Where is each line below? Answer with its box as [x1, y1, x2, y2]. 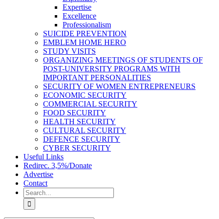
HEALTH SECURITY [43, 117, 116, 126]
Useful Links [23, 153, 64, 161]
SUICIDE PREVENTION [43, 29, 127, 38]
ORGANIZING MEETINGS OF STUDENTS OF [43, 56, 203, 64]
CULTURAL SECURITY [43, 126, 126, 134]
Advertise [23, 170, 53, 178]
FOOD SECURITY [43, 109, 106, 117]
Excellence [63, 12, 96, 20]
